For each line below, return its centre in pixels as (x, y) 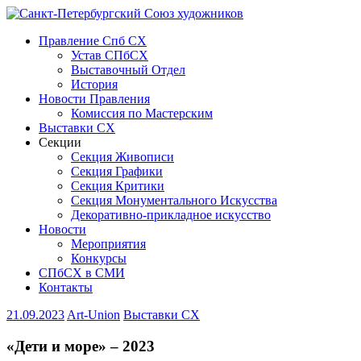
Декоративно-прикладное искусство (171, 215)
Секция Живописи (122, 157)
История (94, 84)
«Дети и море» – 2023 (81, 346)
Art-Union (93, 315)
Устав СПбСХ (110, 55)
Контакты (66, 287)
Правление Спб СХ (93, 41)
